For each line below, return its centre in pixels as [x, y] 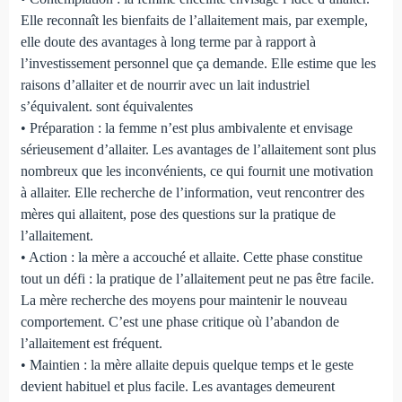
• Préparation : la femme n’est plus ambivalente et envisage [186, 128]
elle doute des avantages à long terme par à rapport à [168, 42]
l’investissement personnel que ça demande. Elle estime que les [198, 64]
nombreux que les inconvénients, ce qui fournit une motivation [197, 171]
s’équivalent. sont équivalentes [106, 107]
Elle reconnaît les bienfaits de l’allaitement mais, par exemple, [194, 21]
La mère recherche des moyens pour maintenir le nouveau [184, 301]
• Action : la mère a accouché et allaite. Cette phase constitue [191, 258]
